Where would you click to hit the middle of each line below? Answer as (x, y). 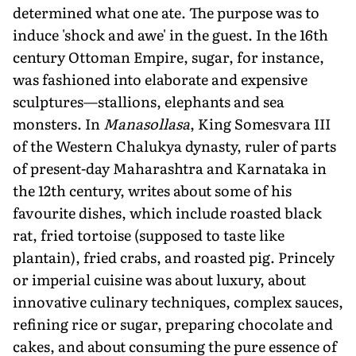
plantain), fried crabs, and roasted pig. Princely (174, 257)
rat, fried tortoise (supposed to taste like (149, 234)
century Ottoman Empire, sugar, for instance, (168, 56)
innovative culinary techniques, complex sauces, (178, 301)
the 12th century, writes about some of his (152, 190)
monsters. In (58, 123)
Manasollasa (147, 123)
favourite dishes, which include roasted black (167, 212)
